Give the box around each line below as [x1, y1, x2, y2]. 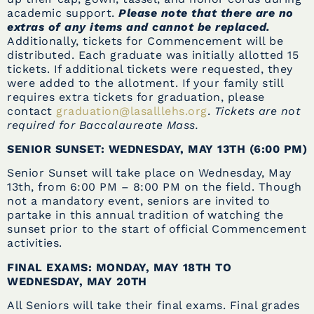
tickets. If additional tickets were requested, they [7, 62, 293, 76]
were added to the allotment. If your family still [7, 76, 284, 90]
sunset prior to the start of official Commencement [7, 222, 306, 236]
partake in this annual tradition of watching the [7, 208, 283, 222]
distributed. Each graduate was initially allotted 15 [7, 48, 299, 62]
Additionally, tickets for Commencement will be [7, 34, 283, 48]
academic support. [7, 6, 118, 20]
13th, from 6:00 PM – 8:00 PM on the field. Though [7, 180, 302, 194]
